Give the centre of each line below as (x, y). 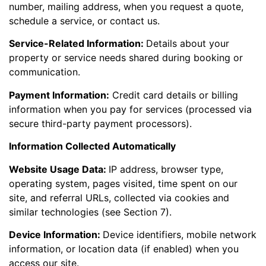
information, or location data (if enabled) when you (124, 249)
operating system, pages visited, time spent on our (123, 183)
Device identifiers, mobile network (180, 235)
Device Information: (56, 235)
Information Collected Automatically (92, 146)
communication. (45, 72)
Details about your (188, 44)
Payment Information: (59, 95)
